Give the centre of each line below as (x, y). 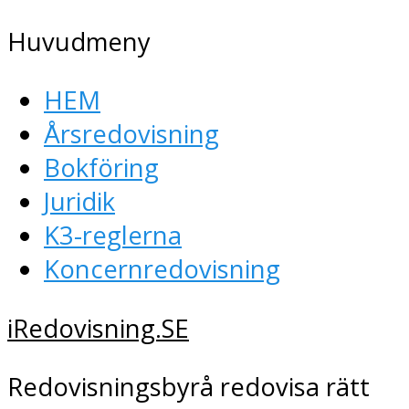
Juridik (79, 202)
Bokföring (101, 168)
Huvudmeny (79, 42)
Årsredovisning (131, 134)
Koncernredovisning (162, 269)
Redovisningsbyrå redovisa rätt (189, 386)
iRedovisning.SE (98, 328)
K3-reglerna (113, 236)
